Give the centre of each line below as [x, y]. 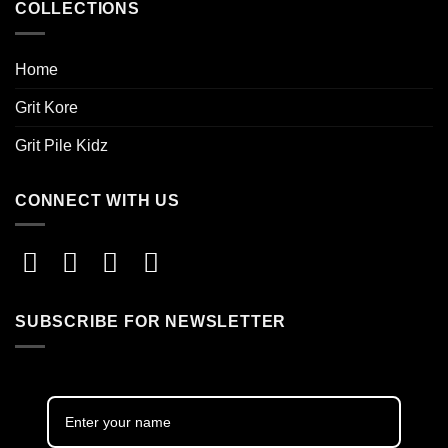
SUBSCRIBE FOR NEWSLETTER [151, 322]
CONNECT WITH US [97, 200]
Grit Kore [46, 107]
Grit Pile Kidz [61, 145]
